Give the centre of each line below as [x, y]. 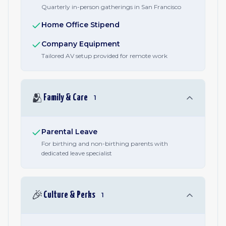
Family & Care [66, 98]
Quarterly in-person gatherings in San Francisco [111, 7]
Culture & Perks [69, 195]
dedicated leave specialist [77, 153]
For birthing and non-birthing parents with [105, 144]
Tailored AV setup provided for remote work [104, 56]
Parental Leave [69, 132]
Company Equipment [81, 44]
